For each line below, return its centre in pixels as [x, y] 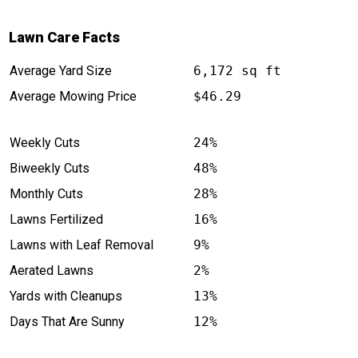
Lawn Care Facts [64, 38]
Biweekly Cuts [49, 169]
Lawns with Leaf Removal [81, 245]
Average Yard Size [60, 71]
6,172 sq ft [237, 71]
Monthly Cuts [46, 194]
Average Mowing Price [73, 97]
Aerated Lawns [51, 271]
